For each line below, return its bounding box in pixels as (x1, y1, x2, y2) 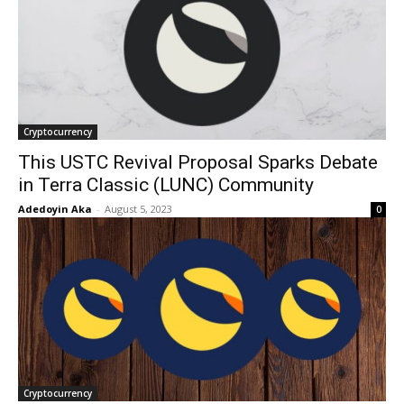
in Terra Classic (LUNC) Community (18, 174, 314, 196)
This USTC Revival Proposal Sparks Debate (18, 151, 378, 173)
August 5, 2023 (105, 202, 172, 216)
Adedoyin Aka (18, 202, 92, 216)
